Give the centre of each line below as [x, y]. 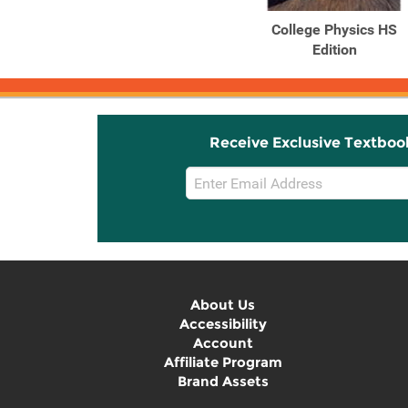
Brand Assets [223, 381]
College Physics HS [334, 30]
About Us [223, 305]
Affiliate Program [223, 362]
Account [223, 343]
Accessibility [223, 324]
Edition [334, 50]
